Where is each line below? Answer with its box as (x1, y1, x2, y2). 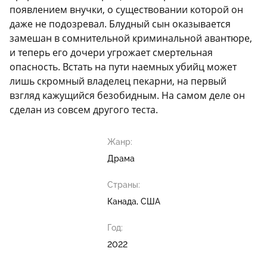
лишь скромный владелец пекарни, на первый (10, 74, 226, 88)
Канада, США (107, 197, 160, 207)
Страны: (107, 180, 140, 190)
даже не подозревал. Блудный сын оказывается (10, 17, 231, 31)
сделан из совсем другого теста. (10, 103, 158, 117)
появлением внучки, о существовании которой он (10, 3, 243, 17)
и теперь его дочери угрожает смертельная (10, 46, 213, 60)
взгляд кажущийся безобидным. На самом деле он (10, 89, 245, 103)
